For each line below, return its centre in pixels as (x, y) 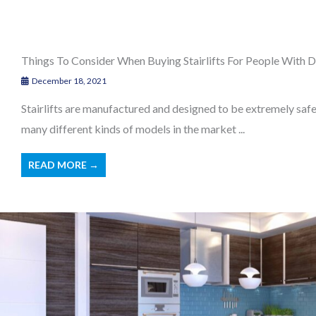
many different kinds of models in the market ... (133, 128)
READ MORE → (63, 164)
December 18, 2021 (68, 80)
